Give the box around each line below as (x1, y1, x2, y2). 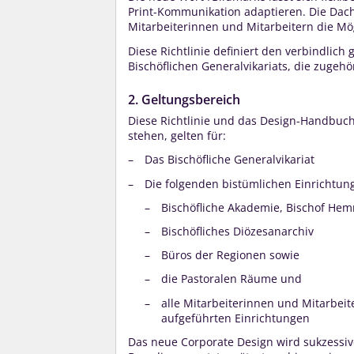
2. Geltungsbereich (128, 90, 240, 108)
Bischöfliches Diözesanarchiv (161, 224, 314, 239)
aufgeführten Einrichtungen (161, 310, 310, 326)
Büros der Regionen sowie (161, 247, 299, 263)
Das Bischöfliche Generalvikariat (145, 152, 314, 168)
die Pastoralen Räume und (161, 271, 302, 287)
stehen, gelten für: (128, 128, 226, 144)
